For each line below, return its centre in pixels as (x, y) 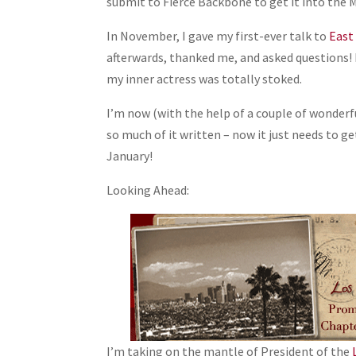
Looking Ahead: (148, 190)
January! (130, 156)
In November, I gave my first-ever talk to (218, 36)
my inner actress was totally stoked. (205, 79)
